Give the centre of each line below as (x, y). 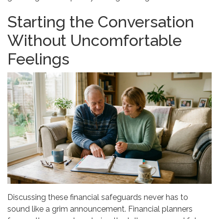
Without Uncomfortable (95, 40)
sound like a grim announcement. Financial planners (100, 209)
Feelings (38, 59)
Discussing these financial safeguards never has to (98, 197)
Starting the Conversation (101, 22)
